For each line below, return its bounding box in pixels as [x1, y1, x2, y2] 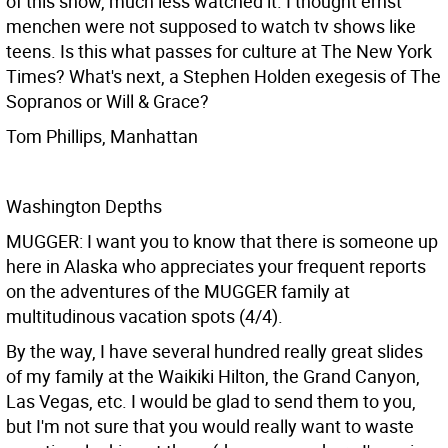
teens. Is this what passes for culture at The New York [6, 39, 432, 63]
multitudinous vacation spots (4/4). [6, 304, 283, 328]
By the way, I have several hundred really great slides [6, 339, 423, 363]
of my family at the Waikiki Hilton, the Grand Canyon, [6, 364, 420, 388]
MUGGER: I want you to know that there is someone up [6, 229, 438, 253]
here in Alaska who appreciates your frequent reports [6, 254, 426, 278]
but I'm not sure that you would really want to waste [6, 414, 414, 438]
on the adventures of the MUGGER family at [6, 279, 350, 303]
